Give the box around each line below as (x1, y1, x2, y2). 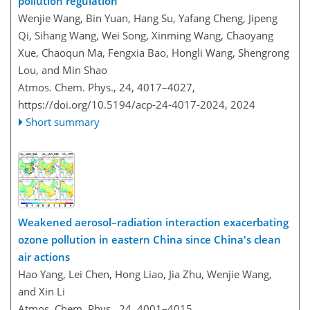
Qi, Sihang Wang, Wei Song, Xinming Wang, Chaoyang (18, 28, 273, 43)
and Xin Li (18, 284, 65, 298)
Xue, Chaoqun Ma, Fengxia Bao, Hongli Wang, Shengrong (18, 46, 289, 60)
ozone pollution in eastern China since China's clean (18, 232, 281, 246)
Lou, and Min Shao (18, 63, 107, 77)
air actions (18, 249, 70, 264)
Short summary (26, 115, 100, 129)
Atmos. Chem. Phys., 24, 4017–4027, (18, 80, 195, 95)
